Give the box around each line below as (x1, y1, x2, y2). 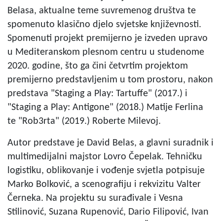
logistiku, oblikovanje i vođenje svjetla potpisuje (7, 165, 205, 176)
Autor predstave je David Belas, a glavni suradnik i (7, 138, 214, 148)
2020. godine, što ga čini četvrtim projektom (7, 61, 188, 71)
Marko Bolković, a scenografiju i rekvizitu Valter (7, 179, 201, 189)
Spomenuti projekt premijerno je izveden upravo (7, 33, 208, 43)
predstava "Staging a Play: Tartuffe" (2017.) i (7, 88, 187, 99)
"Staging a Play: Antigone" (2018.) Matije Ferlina (7, 102, 203, 112)
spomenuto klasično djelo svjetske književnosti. (7, 19, 201, 30)
